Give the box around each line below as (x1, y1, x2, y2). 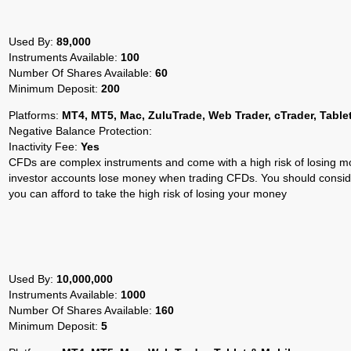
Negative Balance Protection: (9, 125, 152, 138)
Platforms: (9, 109, 62, 122)
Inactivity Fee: (9, 140, 81, 154)
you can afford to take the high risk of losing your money (9, 187, 287, 201)
